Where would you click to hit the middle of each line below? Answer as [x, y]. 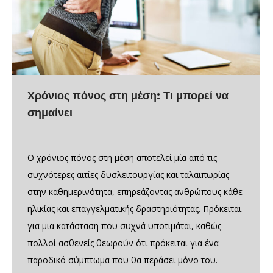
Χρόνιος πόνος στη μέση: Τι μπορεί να [128, 95]
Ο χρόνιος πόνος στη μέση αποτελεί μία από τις [122, 157]
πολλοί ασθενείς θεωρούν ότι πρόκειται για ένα [123, 243]
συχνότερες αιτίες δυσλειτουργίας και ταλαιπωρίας [128, 174]
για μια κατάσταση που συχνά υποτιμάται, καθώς [124, 225]
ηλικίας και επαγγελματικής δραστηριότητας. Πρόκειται [134, 208]
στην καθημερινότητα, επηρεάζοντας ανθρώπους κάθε [135, 191]
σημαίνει [50, 112]
